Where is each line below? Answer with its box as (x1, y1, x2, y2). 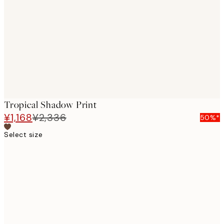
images (4, 1, 45, 17)
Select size (4, 130, 43, 139)
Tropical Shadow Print (4, 98, 97, 111)
